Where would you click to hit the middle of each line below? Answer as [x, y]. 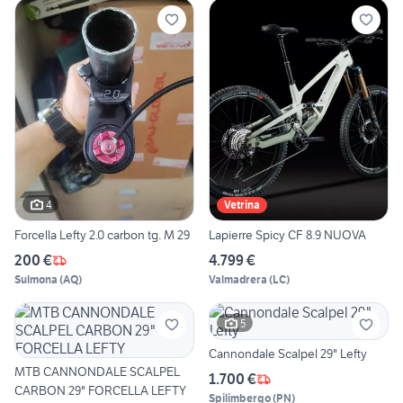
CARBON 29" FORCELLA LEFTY [100, 391]
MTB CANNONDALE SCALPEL [97, 372]
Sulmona [36, 280]
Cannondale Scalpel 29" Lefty [288, 354]
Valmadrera [238, 280]
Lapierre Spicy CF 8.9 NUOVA [287, 235]
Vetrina [242, 205]
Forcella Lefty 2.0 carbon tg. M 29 [102, 235]
